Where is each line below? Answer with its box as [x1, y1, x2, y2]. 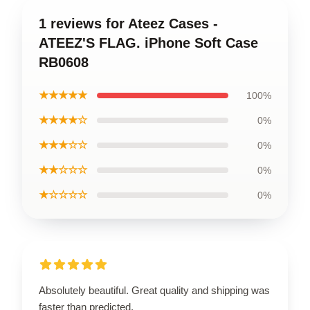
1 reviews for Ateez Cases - [39, 15, 218, 31]
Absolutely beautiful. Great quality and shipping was [39, 284, 270, 296]
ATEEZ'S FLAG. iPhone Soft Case [39, 35, 258, 51]
